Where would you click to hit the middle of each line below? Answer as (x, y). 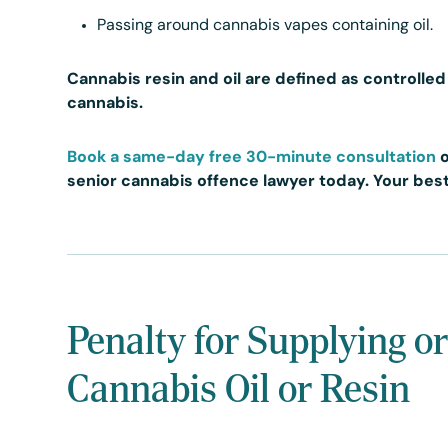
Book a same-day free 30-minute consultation (252, 158)
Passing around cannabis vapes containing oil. (265, 26)
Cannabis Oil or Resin (239, 388)
